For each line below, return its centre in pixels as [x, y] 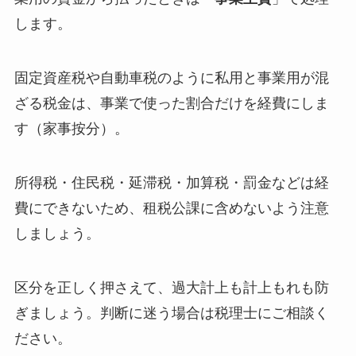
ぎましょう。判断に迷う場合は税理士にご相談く [171, 313]
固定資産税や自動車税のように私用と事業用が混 [171, 78]
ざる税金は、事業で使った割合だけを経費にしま [171, 104]
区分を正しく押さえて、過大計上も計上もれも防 [171, 287]
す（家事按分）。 [71, 129]
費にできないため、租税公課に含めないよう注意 [171, 208]
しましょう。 [57, 233]
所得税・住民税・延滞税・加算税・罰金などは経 [171, 182]
